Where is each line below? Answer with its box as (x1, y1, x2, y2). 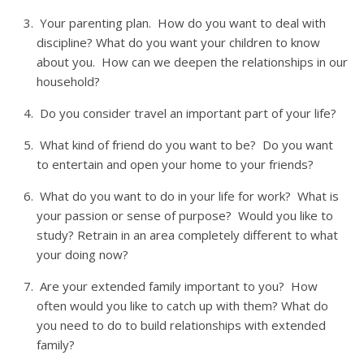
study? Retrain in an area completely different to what (37, 226, 338, 243)
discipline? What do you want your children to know (37, 33, 320, 50)
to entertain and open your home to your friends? (37, 155, 314, 172)
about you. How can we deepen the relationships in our (37, 53, 348, 70)
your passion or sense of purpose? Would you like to (37, 206, 333, 223)
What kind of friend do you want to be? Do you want (37, 136, 333, 153)
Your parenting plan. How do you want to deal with (37, 14, 326, 31)
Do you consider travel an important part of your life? (37, 104, 336, 121)
